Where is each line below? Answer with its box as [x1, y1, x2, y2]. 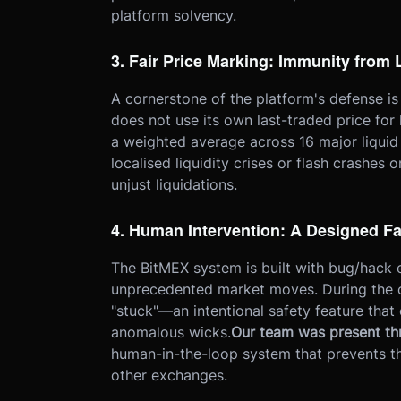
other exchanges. [110, 366, 227, 385]
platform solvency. [110, 6, 236, 25]
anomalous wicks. [110, 323, 231, 342]
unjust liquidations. [110, 175, 237, 194]
